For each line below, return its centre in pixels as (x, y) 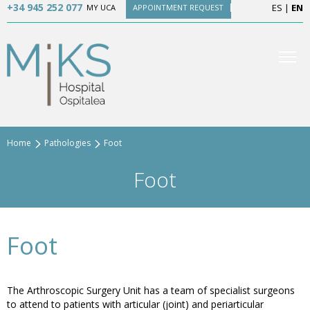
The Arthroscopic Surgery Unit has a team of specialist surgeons (151, 291)
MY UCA (101, 7)
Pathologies (67, 143)
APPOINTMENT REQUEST (178, 7)
